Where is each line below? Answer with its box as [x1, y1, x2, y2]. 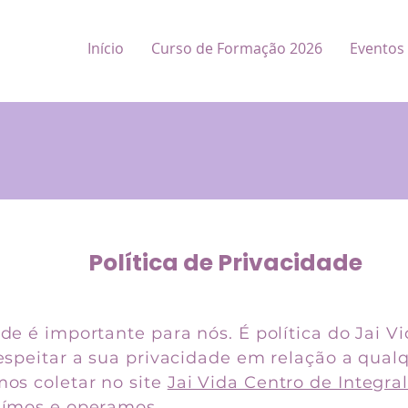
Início [87, 38, 124, 58]
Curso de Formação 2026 [151, 38, 322, 58]
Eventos [350, 38, 404, 58]
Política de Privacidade [88, 247, 362, 279]
